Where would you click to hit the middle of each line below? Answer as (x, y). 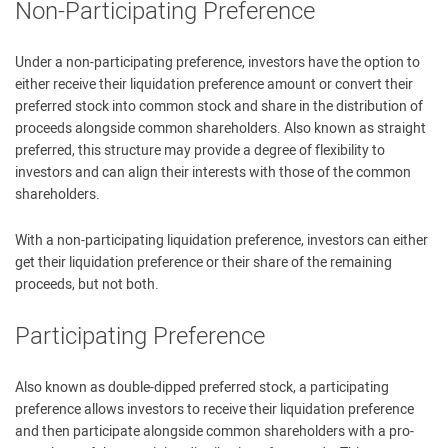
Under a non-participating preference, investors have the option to (217, 62)
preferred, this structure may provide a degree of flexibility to (200, 150)
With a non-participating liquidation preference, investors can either (221, 240)
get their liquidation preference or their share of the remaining (203, 262)
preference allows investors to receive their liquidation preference (214, 409)
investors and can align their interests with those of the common (213, 172)
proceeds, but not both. (87, 284)
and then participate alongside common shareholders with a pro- (214, 431)
